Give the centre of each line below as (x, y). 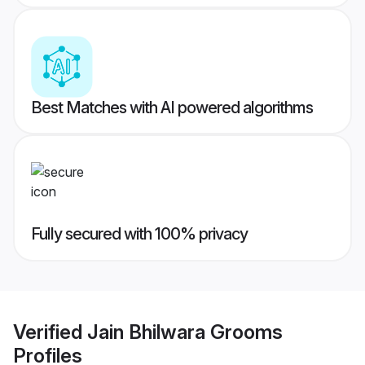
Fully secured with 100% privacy (139, 234)
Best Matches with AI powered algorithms (172, 108)
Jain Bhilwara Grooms (185, 332)
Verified (50, 332)
